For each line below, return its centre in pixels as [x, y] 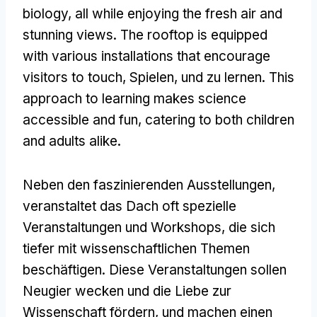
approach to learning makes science [134, 98]
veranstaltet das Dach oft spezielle [129, 206]
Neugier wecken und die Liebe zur [127, 291]
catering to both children [220, 120]
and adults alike [70, 141]
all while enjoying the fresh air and [179, 13]
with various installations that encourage [146, 56]
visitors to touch [73, 77]
